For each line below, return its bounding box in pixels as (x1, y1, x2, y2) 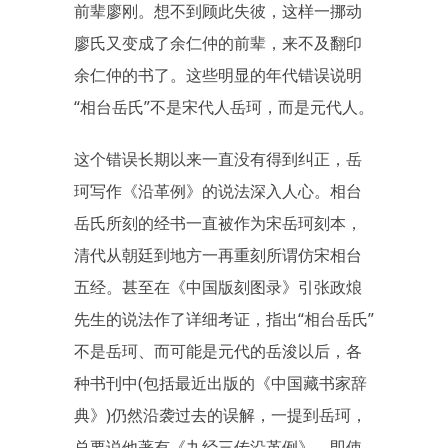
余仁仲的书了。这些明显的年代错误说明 (74, 64, 362, 86)
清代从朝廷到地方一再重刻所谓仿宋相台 (74, 244, 362, 266)
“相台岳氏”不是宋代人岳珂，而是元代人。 (74, 96, 374, 118)
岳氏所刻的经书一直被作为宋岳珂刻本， (74, 212, 362, 234)
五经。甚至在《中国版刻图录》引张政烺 (74, 276, 362, 298)
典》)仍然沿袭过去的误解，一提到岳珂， (74, 404, 367, 426)
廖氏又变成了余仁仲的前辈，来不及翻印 (74, 32, 362, 54)
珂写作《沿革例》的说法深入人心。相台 (74, 180, 362, 202)
